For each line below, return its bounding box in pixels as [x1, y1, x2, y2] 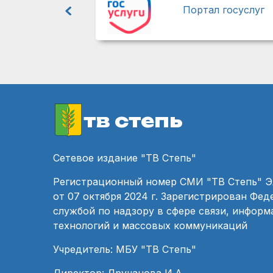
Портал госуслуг [183, 4, 264, 16]
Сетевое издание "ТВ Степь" [53, 152, 196, 165]
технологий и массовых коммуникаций [53, 219, 247, 232]
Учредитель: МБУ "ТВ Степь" [53, 243, 196, 256]
